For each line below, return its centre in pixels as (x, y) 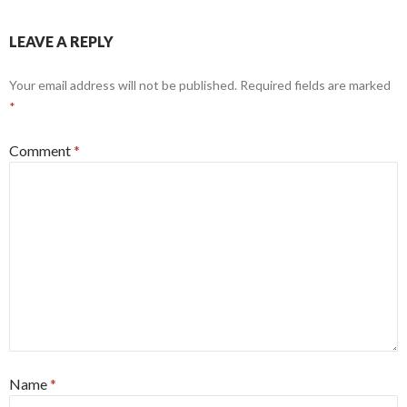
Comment (41, 150)
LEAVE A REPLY (61, 41)
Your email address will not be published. (123, 84)
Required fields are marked (315, 84)
